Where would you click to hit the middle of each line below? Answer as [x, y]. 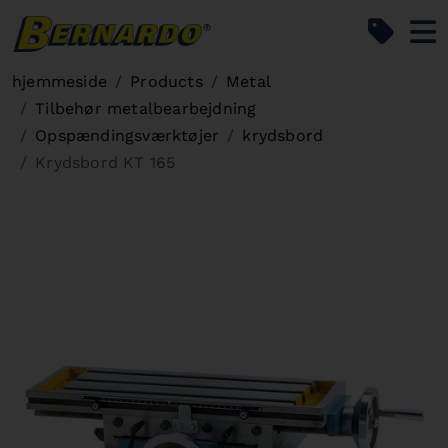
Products [166, 81]
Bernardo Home [274, 28]
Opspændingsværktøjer [127, 135]
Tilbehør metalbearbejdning [146, 108]
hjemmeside [59, 81]
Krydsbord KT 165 [105, 162]
